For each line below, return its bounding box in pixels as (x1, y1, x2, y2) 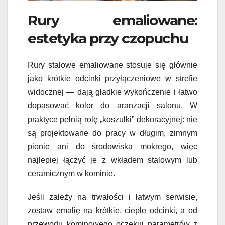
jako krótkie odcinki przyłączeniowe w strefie (28, 74, 197, 83)
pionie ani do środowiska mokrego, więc (28, 142, 197, 151)
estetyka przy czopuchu (28, 29, 188, 47)
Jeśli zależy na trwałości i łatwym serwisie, (28, 193, 197, 202)
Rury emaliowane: (28, 11, 197, 29)
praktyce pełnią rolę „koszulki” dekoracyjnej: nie (28, 115, 197, 124)
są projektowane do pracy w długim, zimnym (28, 129, 197, 138)
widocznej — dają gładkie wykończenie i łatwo (28, 88, 197, 97)
